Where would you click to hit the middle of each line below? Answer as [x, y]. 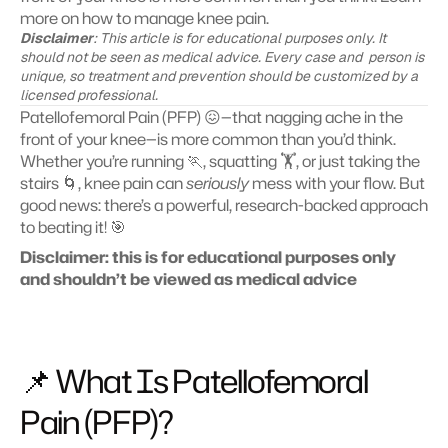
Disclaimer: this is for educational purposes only [208, 257]
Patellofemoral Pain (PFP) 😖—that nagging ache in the [211, 117]
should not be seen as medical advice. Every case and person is [222, 57]
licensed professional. [89, 95]
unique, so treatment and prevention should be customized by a [219, 76]
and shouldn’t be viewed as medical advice [188, 279]
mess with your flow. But [337, 183]
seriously [217, 183]
